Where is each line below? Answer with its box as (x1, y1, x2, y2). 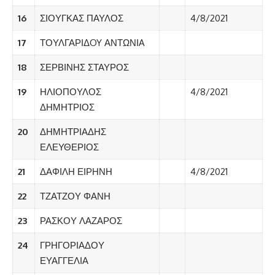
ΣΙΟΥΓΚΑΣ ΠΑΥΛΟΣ (39, 12, 123, 25)
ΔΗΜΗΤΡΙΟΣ (39, 101, 95, 114)
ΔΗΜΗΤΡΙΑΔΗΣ (39, 126, 106, 138)
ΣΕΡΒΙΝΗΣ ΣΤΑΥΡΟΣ (39, 61, 129, 74)
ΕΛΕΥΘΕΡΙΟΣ (39, 141, 99, 153)
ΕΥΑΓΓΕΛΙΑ (39, 255, 88, 267)
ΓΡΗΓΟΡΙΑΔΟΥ (39, 239, 104, 252)
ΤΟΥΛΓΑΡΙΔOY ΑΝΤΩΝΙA (39, 37, 145, 49)
